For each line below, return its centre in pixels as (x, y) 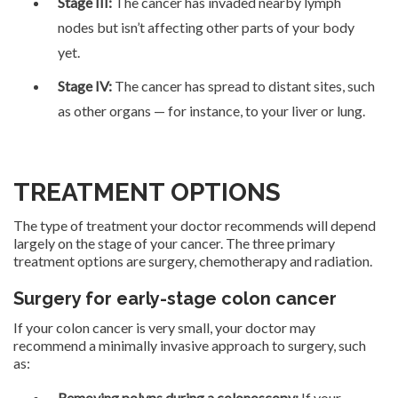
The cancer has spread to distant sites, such (243, 85)
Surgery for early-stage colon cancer (175, 298)
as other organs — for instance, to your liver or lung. (211, 110)
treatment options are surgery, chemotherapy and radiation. (193, 260)
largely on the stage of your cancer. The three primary (174, 243)
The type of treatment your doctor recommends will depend (195, 225)
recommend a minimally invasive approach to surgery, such (190, 345)
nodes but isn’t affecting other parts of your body (206, 27)
